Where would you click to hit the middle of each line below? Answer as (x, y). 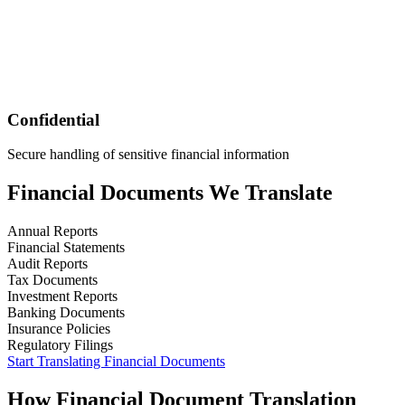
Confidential (53, 119)
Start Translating (56, 362)
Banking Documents (66, 313)
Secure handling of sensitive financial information (148, 155)
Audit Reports (47, 264)
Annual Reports (52, 231)
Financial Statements (66, 248)
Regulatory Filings (60, 345)
